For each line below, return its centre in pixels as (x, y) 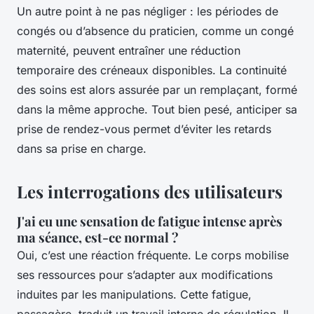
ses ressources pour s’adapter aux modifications (145, 274)
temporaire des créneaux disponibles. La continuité (152, 70)
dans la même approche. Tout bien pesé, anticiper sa (157, 109)
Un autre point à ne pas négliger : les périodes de (148, 11)
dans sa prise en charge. (82, 148)
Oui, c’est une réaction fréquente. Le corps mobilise (153, 255)
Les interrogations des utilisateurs (150, 191)
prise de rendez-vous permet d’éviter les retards (144, 129)
